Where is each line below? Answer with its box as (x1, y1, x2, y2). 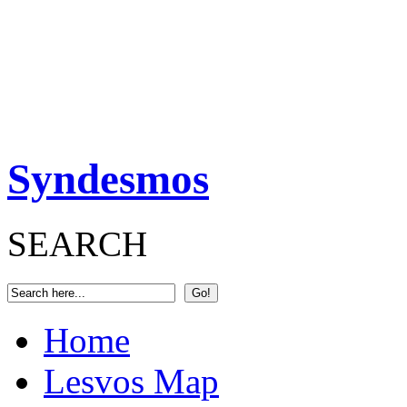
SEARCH (7, 223, 147, 263)
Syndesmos (7, 155, 209, 203)
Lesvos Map (44, 361, 219, 401)
